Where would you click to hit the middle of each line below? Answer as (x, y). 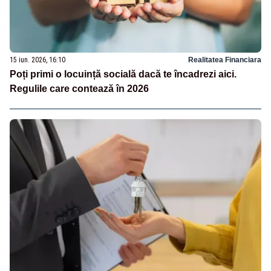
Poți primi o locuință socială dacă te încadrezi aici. (123, 74)
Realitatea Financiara (225, 60)
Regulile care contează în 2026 (79, 88)
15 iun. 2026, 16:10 (38, 60)
